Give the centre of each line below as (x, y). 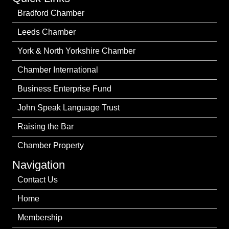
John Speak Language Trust (68, 108)
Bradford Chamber (51, 13)
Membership (40, 218)
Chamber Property (51, 146)
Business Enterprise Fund (64, 89)
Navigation (39, 165)
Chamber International (58, 70)
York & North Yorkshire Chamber (76, 51)
